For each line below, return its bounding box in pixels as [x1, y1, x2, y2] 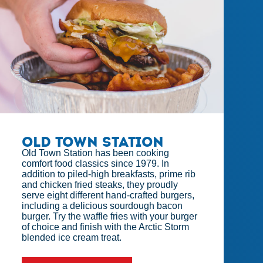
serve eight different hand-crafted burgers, [22, 190, 195, 201]
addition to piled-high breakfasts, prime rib [22, 169, 196, 180]
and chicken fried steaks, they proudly [22, 180, 178, 190]
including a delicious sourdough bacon [22, 201, 183, 211]
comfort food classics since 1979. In [22, 159, 170, 169]
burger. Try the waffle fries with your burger [22, 211, 198, 222]
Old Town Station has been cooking [22, 148, 170, 159]
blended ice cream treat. [22, 232, 122, 243]
